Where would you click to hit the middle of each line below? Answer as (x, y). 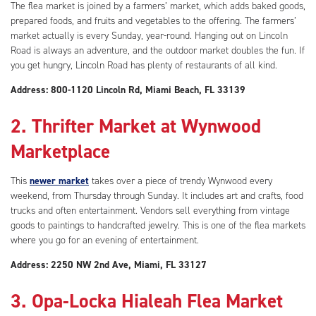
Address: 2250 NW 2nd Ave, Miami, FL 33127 (109, 265)
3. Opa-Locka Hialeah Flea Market (147, 300)
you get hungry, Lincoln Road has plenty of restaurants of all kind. (144, 66)
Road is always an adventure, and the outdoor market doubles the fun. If (158, 51)
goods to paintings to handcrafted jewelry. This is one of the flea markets (158, 226)
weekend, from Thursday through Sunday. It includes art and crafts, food (157, 196)
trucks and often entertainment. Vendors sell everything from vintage (150, 211)
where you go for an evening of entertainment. (105, 241)
